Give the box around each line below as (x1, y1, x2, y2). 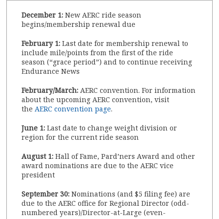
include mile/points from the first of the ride (22, 48, 174, 58)
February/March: (22, 86, 81, 95)
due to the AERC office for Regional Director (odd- (22, 198, 190, 208)
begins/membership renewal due (22, 20, 136, 29)
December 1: (22, 10, 66, 20)
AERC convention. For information (80, 86, 196, 95)
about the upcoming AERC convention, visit (22, 95, 170, 105)
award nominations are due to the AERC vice (22, 161, 174, 171)
